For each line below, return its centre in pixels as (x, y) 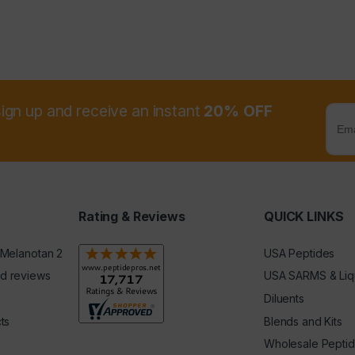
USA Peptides (300, 253)
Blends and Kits (303, 321)
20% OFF (238, 111)
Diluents (284, 298)
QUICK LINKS (304, 217)
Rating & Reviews (132, 217)
